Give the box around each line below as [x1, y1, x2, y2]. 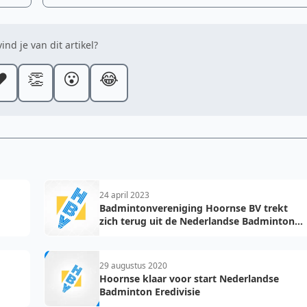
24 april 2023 [99, 189, 149, 201]
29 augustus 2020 [99, 260, 167, 271]
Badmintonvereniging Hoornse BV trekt [99, 201, 288, 214]
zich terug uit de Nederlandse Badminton [99, 214, 295, 228]
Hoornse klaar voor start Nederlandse [99, 272, 279, 285]
